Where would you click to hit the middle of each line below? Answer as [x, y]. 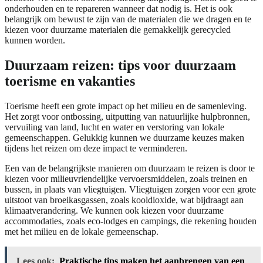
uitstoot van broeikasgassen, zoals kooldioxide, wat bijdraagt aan [124, 200]
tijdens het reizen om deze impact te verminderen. [96, 148]
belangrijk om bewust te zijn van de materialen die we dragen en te [128, 19]
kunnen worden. [35, 41]
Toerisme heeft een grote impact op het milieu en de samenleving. [126, 106]
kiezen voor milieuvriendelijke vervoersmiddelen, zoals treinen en [126, 179]
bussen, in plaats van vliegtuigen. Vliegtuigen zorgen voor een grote [130, 189]
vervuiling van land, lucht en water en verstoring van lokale [114, 127]
